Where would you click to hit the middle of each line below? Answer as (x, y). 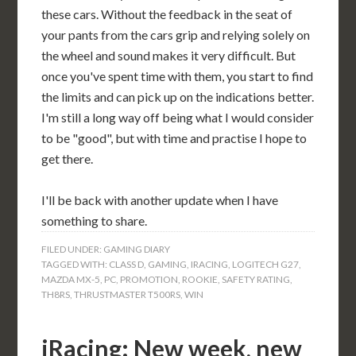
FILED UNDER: (73, 249)
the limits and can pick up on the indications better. (178, 96)
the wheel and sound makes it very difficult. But (169, 55)
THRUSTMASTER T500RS (128, 294)
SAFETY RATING (256, 279)
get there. (68, 158)
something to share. (95, 220)
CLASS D (127, 264)
